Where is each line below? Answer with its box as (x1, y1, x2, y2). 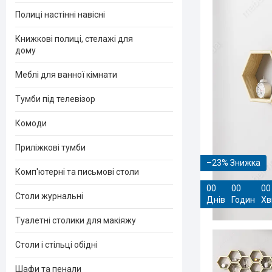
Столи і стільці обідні (15, 240, 98, 250)
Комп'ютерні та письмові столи (15, 167, 139, 177)
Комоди (15, 118, 47, 128)
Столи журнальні (15, 191, 83, 201)
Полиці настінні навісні (15, 10, 105, 19)
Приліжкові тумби (15, 143, 86, 152)
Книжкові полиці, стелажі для (15, 34, 133, 44)
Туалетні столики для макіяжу (15, 216, 136, 225)
